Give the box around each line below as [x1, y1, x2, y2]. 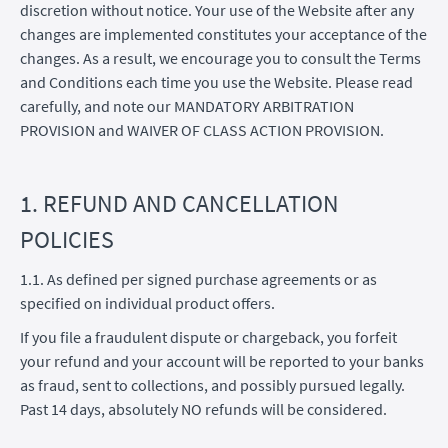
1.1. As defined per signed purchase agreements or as [20, 268, 377, 289]
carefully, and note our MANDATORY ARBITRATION [20, 95, 354, 116]
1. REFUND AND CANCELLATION [20, 187, 339, 219]
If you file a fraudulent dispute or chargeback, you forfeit [20, 326, 397, 347]
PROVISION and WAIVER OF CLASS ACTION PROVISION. [20, 119, 384, 140]
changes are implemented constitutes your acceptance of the [20, 23, 427, 44]
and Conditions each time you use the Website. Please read [20, 71, 413, 92]
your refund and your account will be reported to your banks [20, 350, 424, 371]
